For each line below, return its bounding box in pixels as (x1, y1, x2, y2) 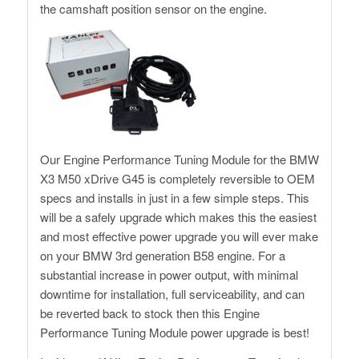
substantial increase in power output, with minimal (39, 266, 298, 284)
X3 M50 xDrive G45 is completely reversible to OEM (39, 170, 315, 188)
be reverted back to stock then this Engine (39, 305, 260, 322)
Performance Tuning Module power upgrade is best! (39, 324, 309, 341)
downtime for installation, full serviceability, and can (39, 285, 305, 303)
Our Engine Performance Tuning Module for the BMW (39, 151, 319, 168)
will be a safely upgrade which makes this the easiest (39, 208, 317, 226)
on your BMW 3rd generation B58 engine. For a (39, 247, 285, 264)
